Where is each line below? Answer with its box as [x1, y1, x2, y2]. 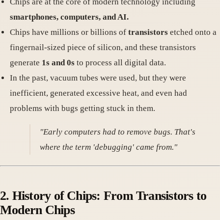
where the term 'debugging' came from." [40, 142, 178, 152]
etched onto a [168, 27, 217, 37]
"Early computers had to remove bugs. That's [40, 127, 196, 137]
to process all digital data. [75, 58, 166, 68]
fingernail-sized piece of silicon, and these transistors [10, 43, 196, 53]
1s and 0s [42, 58, 75, 68]
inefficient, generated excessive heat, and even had [10, 88, 187, 98]
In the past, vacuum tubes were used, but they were [10, 73, 186, 83]
